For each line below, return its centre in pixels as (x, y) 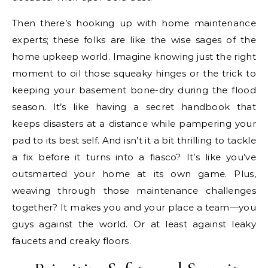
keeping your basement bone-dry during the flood (134, 90)
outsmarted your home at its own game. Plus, (134, 173)
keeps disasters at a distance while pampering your (134, 123)
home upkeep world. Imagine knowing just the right (134, 56)
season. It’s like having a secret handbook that (134, 106)
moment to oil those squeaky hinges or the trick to (134, 73)
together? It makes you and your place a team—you (134, 207)
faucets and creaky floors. (71, 240)
